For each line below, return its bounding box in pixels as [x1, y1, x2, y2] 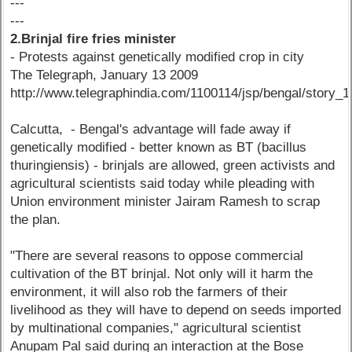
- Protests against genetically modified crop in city [10, 49, 305, 65]
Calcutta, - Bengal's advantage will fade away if [10, 122, 291, 137]
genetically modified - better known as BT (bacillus [10, 140, 307, 156]
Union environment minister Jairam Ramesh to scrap [10, 194, 321, 210]
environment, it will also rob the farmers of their [10, 284, 288, 300]
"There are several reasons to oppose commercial [10, 248, 304, 264]
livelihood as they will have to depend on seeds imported [10, 302, 342, 318]
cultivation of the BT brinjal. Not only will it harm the [10, 266, 313, 282]
